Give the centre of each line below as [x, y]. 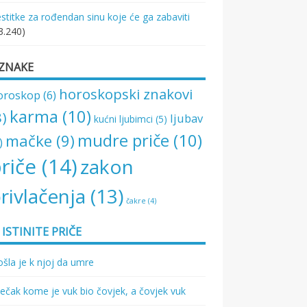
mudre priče [124, 140]
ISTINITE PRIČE [42, 232]
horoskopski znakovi [126, 94]
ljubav [187, 118]
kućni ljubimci [124, 119]
